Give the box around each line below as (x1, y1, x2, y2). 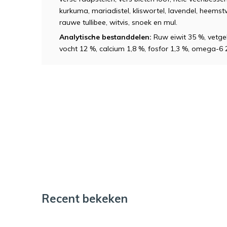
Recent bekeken (42, 191, 128, 206)
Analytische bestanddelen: (59, 32, 152, 42)
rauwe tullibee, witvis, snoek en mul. (59, 18, 177, 27)
